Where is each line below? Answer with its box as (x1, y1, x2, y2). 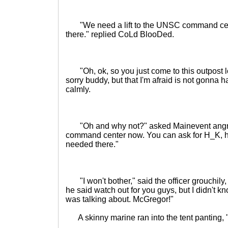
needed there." (66, 140, 119, 149)
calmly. (66, 85, 91, 94)
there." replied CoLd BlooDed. (66, 30, 174, 39)
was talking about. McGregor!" (66, 195, 174, 204)
